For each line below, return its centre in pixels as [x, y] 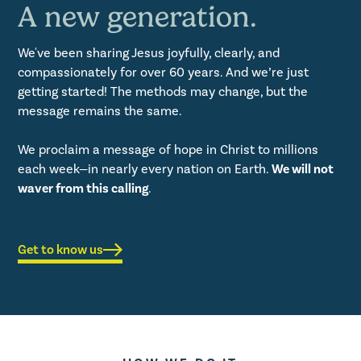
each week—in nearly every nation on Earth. [145, 169]
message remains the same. [102, 111]
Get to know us [61, 249]
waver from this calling [83, 188]
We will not [303, 169]
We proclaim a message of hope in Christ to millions [168, 149]
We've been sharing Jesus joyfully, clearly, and [149, 53]
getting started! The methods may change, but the [163, 91]
